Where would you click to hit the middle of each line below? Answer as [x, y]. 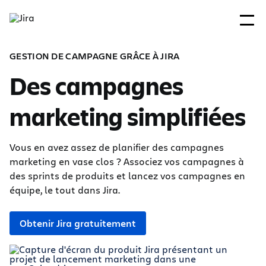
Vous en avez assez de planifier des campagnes [117, 147]
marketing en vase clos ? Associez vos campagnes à [127, 161]
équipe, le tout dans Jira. [65, 190]
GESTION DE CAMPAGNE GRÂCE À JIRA [95, 56]
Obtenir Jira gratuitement [78, 223]
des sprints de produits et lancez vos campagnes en [127, 175]
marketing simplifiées [128, 116]
